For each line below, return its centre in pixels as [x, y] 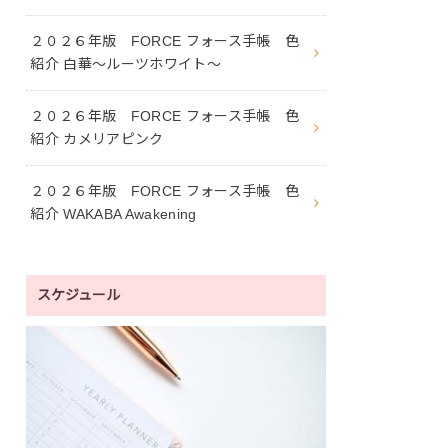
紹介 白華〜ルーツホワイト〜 [126, 63]
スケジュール [79, 294]
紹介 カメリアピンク [97, 138]
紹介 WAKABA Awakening [113, 213]
